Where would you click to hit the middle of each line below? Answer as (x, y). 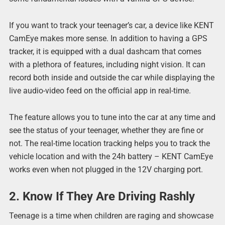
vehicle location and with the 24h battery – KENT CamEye (111, 156)
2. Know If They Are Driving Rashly (102, 197)
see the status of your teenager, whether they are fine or (106, 130)
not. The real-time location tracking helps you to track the (109, 143)
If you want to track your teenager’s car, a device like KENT (111, 25)
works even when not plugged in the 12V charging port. (106, 169)
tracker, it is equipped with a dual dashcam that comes (105, 51)
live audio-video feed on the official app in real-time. (100, 90)
